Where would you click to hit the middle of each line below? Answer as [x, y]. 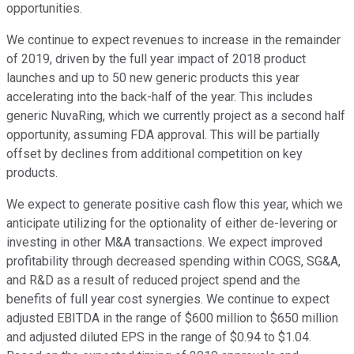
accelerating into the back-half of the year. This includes [160, 97]
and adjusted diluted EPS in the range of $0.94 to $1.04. [159, 337]
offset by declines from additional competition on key [154, 154]
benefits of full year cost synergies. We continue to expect [168, 299]
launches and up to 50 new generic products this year [153, 78]
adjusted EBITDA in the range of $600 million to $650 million [172, 318]
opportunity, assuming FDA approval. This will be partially [163, 135]
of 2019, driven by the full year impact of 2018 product [156, 59]
